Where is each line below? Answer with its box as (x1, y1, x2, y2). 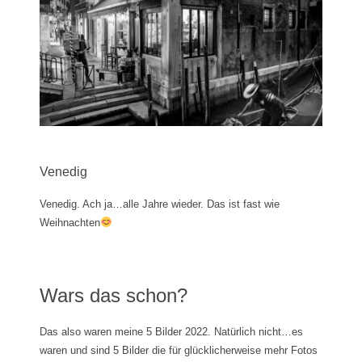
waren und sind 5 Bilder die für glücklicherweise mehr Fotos (40, 343, 318, 356)
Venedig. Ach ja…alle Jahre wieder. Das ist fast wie (40, 197, 280, 210)
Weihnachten (40, 216, 100, 229)
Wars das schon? (40, 284, 187, 306)
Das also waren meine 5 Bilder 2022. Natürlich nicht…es (40, 325, 303, 338)
